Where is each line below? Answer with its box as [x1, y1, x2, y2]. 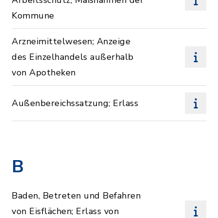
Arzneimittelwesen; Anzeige [12, 36, 130, 47]
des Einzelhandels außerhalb [12, 51, 134, 63]
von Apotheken [12, 67, 76, 78]
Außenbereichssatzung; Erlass [12, 97, 138, 109]
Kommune [12, 10, 54, 21]
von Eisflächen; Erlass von [12, 205, 119, 217]
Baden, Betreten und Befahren [12, 190, 141, 201]
